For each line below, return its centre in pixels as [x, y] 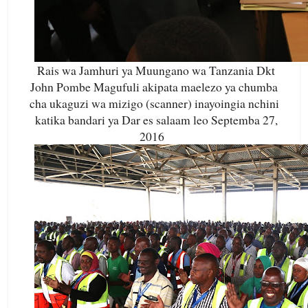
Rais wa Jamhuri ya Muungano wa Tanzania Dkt [156, 70]
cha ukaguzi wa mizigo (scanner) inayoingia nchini [154, 103]
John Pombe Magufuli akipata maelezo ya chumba [154, 87]
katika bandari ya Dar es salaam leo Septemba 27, [154, 120]
